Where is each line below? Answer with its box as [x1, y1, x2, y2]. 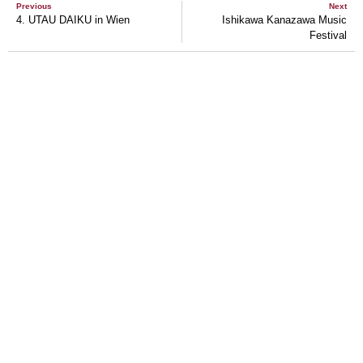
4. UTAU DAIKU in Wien [16, 13, 130, 26]
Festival [310, 28, 347, 41]
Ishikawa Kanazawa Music [222, 13, 347, 26]
